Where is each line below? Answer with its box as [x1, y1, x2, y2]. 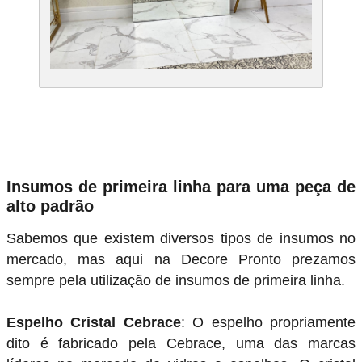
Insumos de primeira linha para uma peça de [6, 178, 356, 196]
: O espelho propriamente [180, 314, 356, 331]
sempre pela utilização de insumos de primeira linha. [6, 272, 345, 289]
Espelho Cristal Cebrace [6, 314, 181, 331]
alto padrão [6, 197, 94, 216]
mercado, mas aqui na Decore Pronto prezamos [6, 251, 356, 268]
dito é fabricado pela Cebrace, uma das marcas [6, 335, 356, 352]
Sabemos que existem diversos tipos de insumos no [6, 230, 356, 247]
